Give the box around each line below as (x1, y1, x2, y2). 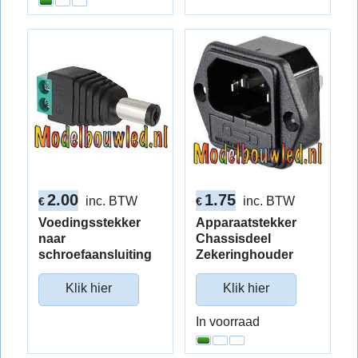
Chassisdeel (196, 232, 271, 245)
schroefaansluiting (38, 248, 153, 261)
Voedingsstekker (38, 216, 141, 229)
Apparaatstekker (196, 216, 296, 229)
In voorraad (196, 315, 260, 328)
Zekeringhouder (196, 248, 293, 261)
